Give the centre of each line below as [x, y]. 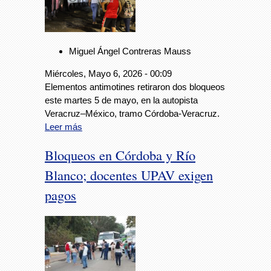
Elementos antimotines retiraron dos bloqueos [135, 87]
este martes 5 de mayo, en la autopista [121, 100]
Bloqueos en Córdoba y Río [120, 155]
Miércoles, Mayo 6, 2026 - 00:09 [108, 73]
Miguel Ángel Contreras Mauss [130, 51]
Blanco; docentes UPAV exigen [129, 175]
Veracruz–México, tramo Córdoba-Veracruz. [132, 113]
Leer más [64, 126]
